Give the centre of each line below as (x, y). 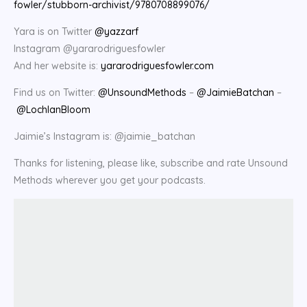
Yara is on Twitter (54, 32)
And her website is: (57, 66)
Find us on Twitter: (56, 93)
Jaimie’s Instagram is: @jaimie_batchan (105, 137)
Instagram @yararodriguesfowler (89, 49)
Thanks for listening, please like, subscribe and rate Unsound (151, 163)
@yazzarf (116, 32)
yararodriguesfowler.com (157, 66)
